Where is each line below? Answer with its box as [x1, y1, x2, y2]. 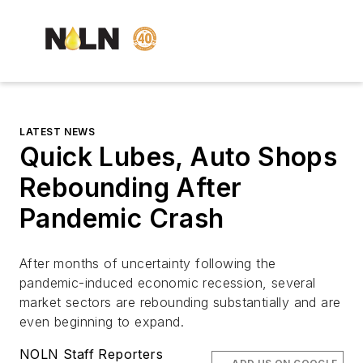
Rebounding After [19, 172, 242, 204]
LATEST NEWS [19, 126, 96, 139]
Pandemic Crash [19, 203, 224, 235]
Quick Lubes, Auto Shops [19, 141, 338, 173]
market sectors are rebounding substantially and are [19, 294, 341, 311]
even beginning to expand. [19, 314, 189, 331]
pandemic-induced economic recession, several [19, 275, 316, 292]
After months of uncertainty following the [19, 255, 276, 272]
